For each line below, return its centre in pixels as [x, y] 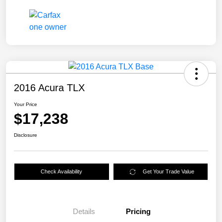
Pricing [138, 212]
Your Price [26, 105]
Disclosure [26, 135]
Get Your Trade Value [169, 172]
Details [84, 212]
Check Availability [62, 172]
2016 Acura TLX [49, 88]
